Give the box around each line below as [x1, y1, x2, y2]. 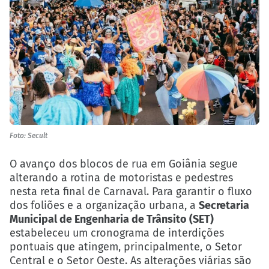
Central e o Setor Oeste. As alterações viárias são [10, 253, 252, 267]
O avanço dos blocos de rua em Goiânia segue [10, 157, 238, 171]
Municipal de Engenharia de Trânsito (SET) [10, 212, 214, 226]
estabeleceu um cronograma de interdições [10, 226, 224, 240]
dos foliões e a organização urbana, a [10, 198, 199, 212]
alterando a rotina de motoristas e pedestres [10, 171, 233, 184]
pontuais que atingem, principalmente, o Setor [10, 240, 242, 253]
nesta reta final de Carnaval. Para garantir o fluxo [10, 184, 252, 198]
